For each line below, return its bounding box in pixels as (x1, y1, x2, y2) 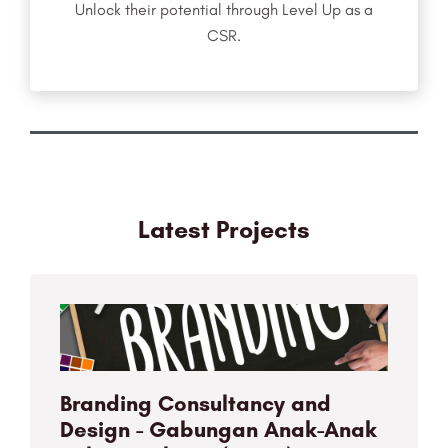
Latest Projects (138, 214, 310, 245)
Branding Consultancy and (60, 390, 331, 418)
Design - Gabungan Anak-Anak (60, 416, 377, 444)
